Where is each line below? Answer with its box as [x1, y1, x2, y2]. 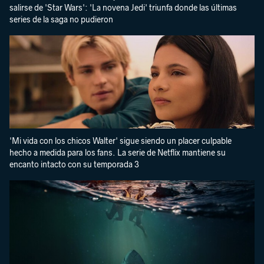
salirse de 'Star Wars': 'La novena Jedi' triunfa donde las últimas [9, 2, 237, 13]
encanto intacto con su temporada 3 [9, 159, 139, 170]
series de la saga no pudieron [9, 14, 113, 25]
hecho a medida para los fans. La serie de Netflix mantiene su [9, 147, 226, 158]
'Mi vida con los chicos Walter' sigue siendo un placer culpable [9, 136, 232, 146]
